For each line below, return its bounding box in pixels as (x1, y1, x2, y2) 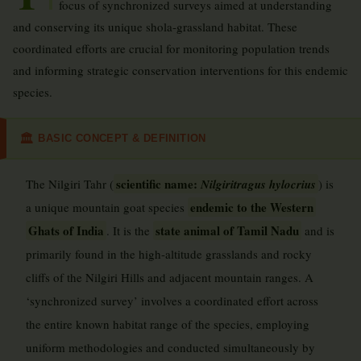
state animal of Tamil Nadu (156, 222, 299, 239)
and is (301, 222, 334, 239)
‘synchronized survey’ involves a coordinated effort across (26, 293, 318, 309)
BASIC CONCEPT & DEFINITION (38, 131, 206, 144)
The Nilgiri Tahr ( (26, 176, 114, 192)
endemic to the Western (190, 198, 313, 216)
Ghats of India (28, 222, 104, 239)
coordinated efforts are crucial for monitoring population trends (13, 40, 330, 56)
